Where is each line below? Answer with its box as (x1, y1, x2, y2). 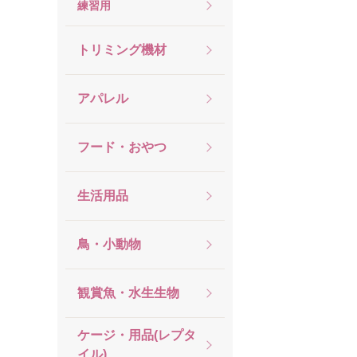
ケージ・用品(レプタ (77, 328, 196, 342)
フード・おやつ (77, 140, 167, 154)
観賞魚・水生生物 (77, 286, 179, 300)
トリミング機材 (77, 43, 167, 57)
